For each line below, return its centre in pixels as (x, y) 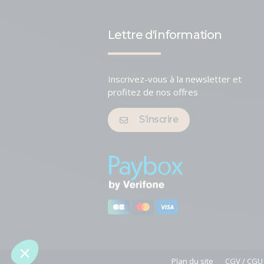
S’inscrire (159, 119)
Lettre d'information (165, 35)
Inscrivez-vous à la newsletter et (174, 79)
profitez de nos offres (153, 92)
